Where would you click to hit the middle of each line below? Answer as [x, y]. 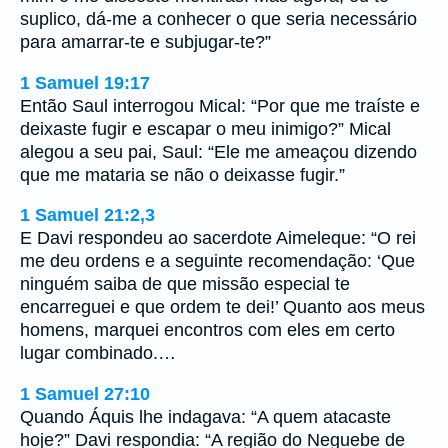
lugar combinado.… [98, 353]
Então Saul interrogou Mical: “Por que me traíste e [220, 105]
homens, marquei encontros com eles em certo [207, 330]
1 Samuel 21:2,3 [87, 215]
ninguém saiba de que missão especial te [185, 284]
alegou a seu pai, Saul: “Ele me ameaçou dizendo [218, 151]
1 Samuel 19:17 [85, 82]
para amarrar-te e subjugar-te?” [145, 42]
